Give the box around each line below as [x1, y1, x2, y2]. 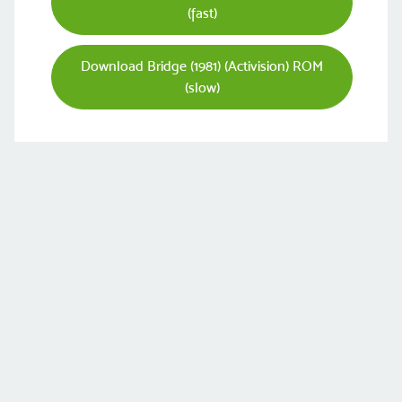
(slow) [184, 79, 220, 97]
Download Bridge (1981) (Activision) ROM [81, 57, 323, 75]
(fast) [187, 4, 217, 22]
